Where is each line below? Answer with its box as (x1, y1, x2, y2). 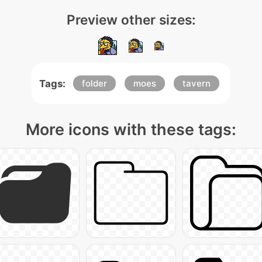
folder (82, 78, 107, 89)
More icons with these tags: (26, 120, 236, 139)
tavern (182, 78, 211, 89)
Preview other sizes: (66, 12, 196, 27)
